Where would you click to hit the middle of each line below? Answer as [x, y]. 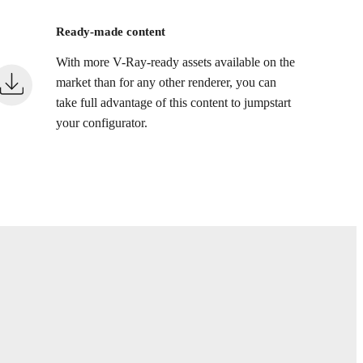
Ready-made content [111, 31]
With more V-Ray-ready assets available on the [176, 63]
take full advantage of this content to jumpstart [174, 103]
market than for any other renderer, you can [167, 83]
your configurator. [102, 124]
